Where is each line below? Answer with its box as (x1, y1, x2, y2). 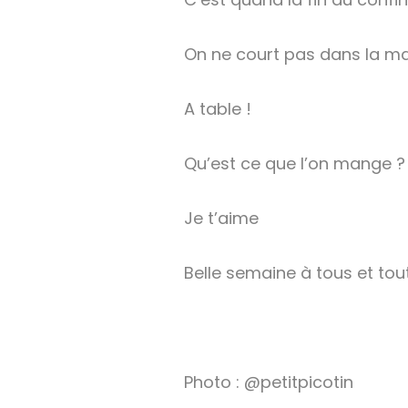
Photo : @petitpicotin (184, 371, 353, 394)
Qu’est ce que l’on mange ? (184, 152, 405, 176)
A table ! (184, 97, 251, 121)
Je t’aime (184, 207, 259, 230)
